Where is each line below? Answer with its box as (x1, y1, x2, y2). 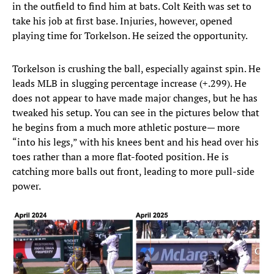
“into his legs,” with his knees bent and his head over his (12, 135, 259, 149)
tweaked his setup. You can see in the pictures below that (12, 105, 259, 119)
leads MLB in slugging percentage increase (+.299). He (12, 76, 246, 90)
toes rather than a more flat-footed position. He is (12, 149, 229, 163)
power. (12, 179, 41, 193)
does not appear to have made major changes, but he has (12, 91, 257, 105)
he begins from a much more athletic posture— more (12, 120, 240, 134)
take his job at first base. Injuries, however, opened (12, 13, 232, 28)
